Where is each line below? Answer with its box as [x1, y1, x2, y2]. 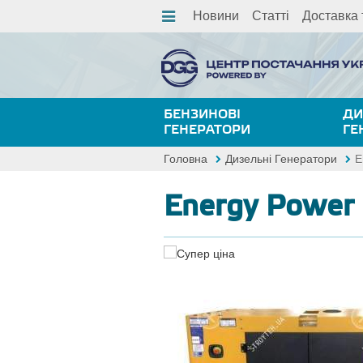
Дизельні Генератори [225, 152, 337, 165]
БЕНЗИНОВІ [164, 106, 241, 122]
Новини [193, 9, 239, 23]
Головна [164, 152, 207, 165]
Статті [252, 9, 289, 23]
